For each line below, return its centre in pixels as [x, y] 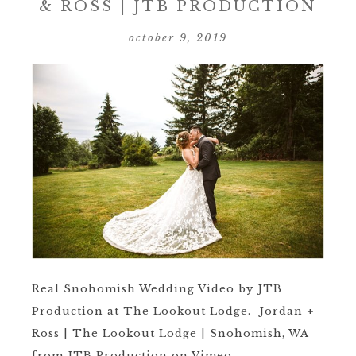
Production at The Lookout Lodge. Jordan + [173, 311]
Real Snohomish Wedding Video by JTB [157, 289]
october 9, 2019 [178, 38]
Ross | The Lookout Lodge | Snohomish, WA [170, 334]
